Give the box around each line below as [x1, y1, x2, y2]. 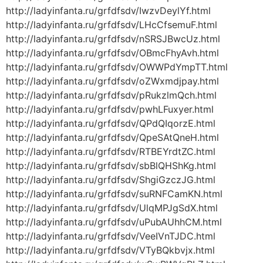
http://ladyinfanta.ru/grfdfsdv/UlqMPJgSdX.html [6, 202, 218, 214]
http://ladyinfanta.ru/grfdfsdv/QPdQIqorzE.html [6, 117, 215, 130]
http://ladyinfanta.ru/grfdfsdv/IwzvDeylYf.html [6, 5, 211, 17]
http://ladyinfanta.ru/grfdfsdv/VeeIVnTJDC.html [6, 230, 215, 242]
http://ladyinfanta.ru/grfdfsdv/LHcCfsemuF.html [6, 19, 217, 31]
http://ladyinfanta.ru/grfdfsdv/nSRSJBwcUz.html [6, 33, 220, 45]
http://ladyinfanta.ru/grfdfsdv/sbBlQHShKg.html [6, 160, 216, 172]
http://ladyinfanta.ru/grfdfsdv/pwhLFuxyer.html [6, 103, 214, 116]
